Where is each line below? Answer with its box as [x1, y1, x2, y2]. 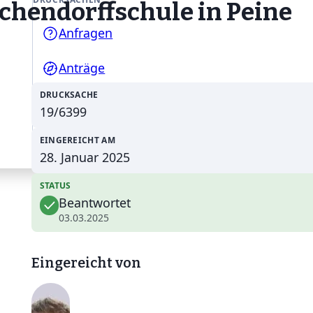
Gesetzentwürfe [59, 94, 151, 112]
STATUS [39, 180, 71, 192]
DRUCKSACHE [39, 89, 99, 101]
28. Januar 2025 [39, 149, 130, 166]
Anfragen [59, 24, 113, 42]
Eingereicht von [31, 254, 141, 271]
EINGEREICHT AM [39, 134, 115, 147]
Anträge [59, 59, 105, 77]
